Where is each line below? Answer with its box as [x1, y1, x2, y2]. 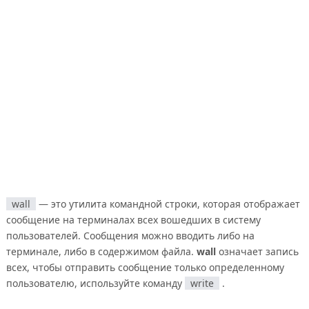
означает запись [215, 244, 299, 258]
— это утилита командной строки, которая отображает [35, 197, 300, 210]
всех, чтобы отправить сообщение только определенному [6, 260, 284, 274]
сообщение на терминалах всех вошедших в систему [6, 212, 261, 226]
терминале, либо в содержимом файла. [6, 244, 197, 258]
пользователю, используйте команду [6, 276, 185, 290]
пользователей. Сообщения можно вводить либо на [6, 228, 255, 242]
